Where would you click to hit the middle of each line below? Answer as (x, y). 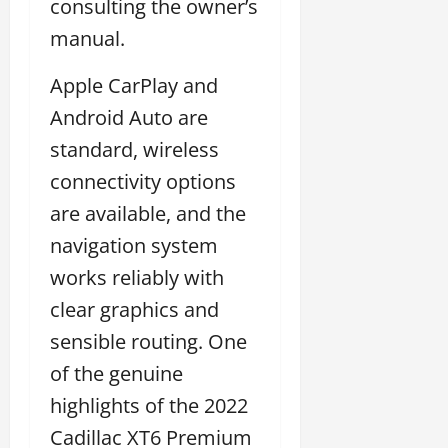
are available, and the (148, 213)
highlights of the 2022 (149, 405)
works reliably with (137, 277)
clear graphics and (134, 309)
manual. (87, 38)
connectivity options (143, 181)
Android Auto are (129, 117)
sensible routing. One (148, 341)
